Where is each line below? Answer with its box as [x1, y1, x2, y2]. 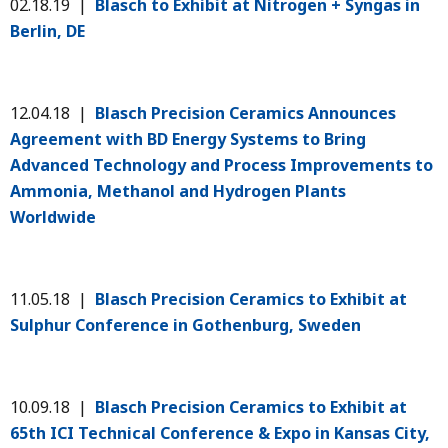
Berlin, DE [10, 19, 85, 42]
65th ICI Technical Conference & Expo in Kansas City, [10, 421, 430, 444]
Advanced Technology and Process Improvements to [10, 153, 433, 176]
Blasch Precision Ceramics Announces [95, 101, 396, 124]
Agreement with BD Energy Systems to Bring [10, 127, 366, 150]
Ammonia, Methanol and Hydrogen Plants [10, 179, 346, 202]
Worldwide [10, 205, 96, 228]
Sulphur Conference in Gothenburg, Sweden [10, 313, 365, 336]
